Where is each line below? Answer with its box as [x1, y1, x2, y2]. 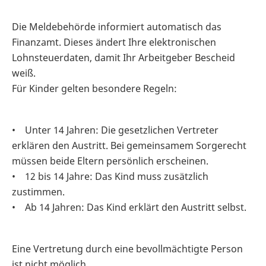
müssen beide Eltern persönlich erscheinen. [12, 154, 208, 168]
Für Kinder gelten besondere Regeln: [12, 82, 177, 96]
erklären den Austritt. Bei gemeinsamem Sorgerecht [12, 139, 246, 153]
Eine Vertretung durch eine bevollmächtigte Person [12, 242, 243, 256]
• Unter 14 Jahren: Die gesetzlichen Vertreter [12, 123, 218, 137]
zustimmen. [12, 185, 65, 199]
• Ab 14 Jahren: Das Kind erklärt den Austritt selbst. [12, 201, 246, 214]
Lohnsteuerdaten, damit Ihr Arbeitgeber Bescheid [12, 51, 235, 65]
